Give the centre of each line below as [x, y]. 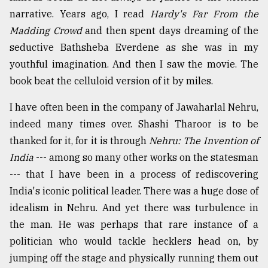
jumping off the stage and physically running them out [134, 258]
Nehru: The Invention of [204, 141]
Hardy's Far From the [204, 14]
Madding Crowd [47, 31]
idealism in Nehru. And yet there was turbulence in [134, 208]
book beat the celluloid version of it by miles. [111, 81]
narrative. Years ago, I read [80, 14]
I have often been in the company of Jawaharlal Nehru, [134, 107]
